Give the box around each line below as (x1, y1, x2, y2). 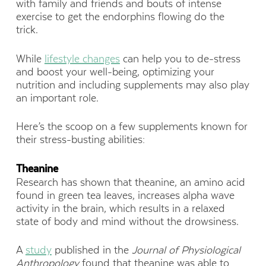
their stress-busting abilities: (15, 133, 145, 145)
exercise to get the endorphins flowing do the (15, 11, 224, 23)
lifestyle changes (44, 52, 120, 65)
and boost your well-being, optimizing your (15, 65, 214, 78)
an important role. (15, 91, 99, 104)
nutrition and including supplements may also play (15, 78, 249, 91)
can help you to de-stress (119, 52, 240, 65)
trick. (15, 24, 38, 36)
